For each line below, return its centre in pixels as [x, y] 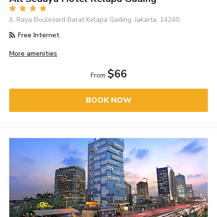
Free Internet [38, 35]
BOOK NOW [108, 101]
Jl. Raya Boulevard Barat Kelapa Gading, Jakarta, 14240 [94, 19]
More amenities [33, 54]
